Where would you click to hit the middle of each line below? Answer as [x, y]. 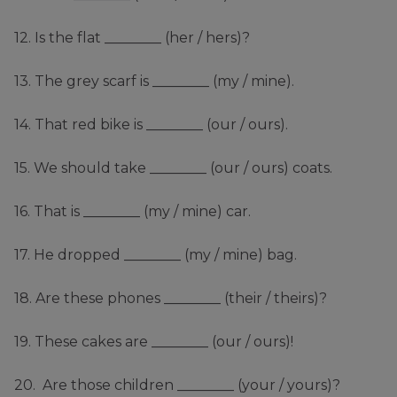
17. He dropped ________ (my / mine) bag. [156, 255]
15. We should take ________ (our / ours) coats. [173, 168]
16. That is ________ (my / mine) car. [132, 212]
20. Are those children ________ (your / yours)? [177, 385]
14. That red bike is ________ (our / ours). [151, 125]
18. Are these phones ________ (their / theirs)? [171, 299]
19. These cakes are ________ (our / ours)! [154, 342]
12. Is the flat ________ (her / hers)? [132, 38]
